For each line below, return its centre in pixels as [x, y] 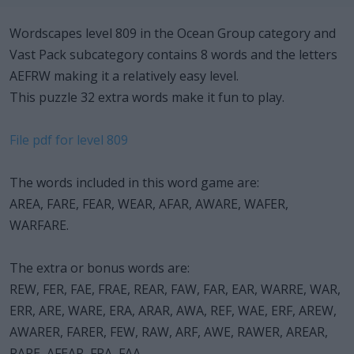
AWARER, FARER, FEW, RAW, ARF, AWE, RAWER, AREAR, [169, 331]
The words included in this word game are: [134, 182]
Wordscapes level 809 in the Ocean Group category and [173, 33]
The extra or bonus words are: [100, 267]
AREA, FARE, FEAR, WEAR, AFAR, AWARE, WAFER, [149, 203]
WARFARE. [39, 225]
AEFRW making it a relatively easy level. [124, 75]
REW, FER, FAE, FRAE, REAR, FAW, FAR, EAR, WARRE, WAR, [175, 289]
